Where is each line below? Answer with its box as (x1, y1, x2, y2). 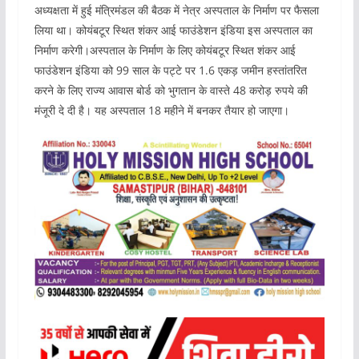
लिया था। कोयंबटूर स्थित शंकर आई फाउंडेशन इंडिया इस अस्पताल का (34, 22, 313, 38)
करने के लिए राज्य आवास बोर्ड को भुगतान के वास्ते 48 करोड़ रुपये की (34, 83, 308, 99)
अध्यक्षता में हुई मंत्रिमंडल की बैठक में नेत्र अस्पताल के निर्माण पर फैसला (34, 2, 319, 18)
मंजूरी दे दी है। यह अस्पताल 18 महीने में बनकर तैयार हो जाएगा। (34, 103, 289, 119)
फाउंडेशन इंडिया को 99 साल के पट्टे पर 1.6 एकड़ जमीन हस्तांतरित (34, 63, 307, 79)
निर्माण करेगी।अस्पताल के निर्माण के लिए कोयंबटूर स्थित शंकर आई (34, 42, 296, 58)
